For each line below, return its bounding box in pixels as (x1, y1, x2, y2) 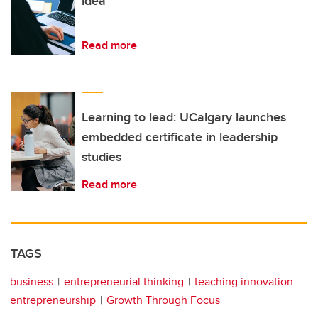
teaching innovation (194, 273, 293, 290)
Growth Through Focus (106, 292, 220, 309)
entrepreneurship (10, 292, 96, 309)
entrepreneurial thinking (64, 273, 184, 290)
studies (82, 148, 121, 167)
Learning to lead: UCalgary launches (82, 108, 286, 127)
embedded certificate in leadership (82, 128, 278, 147)
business (10, 273, 53, 290)
